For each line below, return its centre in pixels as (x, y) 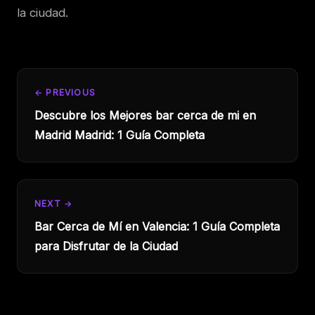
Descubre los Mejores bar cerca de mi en (145, 116)
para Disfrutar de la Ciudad (106, 246)
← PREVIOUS (65, 93)
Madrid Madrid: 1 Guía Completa (120, 135)
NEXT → (54, 204)
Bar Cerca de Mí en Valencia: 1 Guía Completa (157, 227)
